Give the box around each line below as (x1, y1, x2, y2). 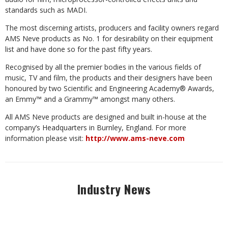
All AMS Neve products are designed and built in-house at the (5, 112, 207, 122)
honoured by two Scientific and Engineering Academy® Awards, (5, 83, 214, 93)
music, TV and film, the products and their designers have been (5, 73, 212, 82)
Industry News (77, 180, 151, 198)
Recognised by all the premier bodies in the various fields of (5, 62, 201, 72)
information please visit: (5, 133, 85, 143)
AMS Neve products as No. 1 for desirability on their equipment (5, 34, 213, 43)
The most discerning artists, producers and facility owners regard (5, 23, 219, 33)
